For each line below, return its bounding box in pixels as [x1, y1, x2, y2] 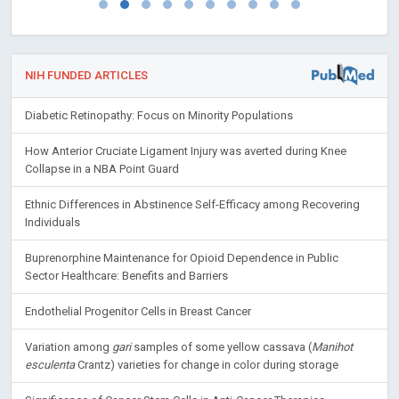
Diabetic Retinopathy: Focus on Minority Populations [25, 109, 293, 122]
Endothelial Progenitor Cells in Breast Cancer [25, 305, 251, 318]
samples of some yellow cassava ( [131, 340, 312, 354]
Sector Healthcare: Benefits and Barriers [25, 269, 228, 282]
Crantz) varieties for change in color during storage [75, 358, 338, 371]
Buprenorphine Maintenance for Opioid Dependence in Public [25, 251, 338, 265]
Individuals [25, 216, 80, 229]
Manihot [312, 340, 353, 354]
